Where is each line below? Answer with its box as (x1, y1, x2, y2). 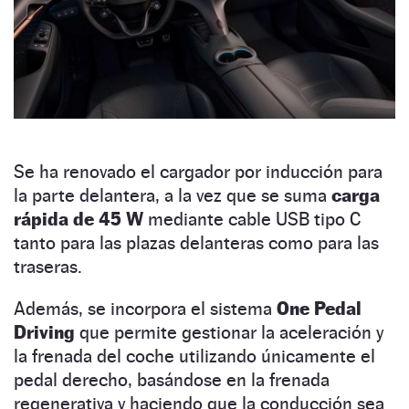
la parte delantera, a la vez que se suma (14, 184, 331, 206)
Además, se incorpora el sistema (14, 297, 277, 320)
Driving (14, 320, 75, 343)
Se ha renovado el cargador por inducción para (14, 160, 383, 183)
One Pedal (277, 297, 362, 320)
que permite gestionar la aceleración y (75, 320, 383, 343)
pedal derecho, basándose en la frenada (14, 368, 330, 391)
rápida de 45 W (14, 207, 143, 230)
